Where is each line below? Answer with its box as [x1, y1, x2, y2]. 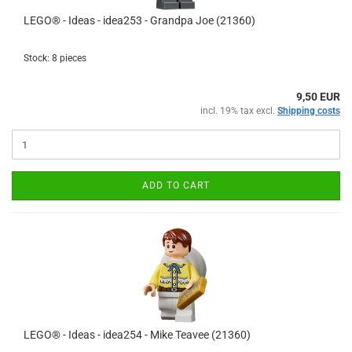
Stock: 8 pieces [24, 53, 86, 64]
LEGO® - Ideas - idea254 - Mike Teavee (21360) [24, 328, 251, 341]
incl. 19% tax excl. [200, 105, 277, 116]
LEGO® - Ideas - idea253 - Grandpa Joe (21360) [24, 14, 255, 27]
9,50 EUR [296, 90, 340, 103]
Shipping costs [277, 105, 340, 116]
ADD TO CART [142, 180, 210, 191]
